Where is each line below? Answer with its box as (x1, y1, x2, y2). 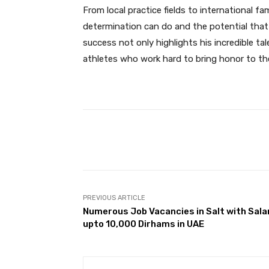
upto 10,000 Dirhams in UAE (83, 219, 204, 230)
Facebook (186, 135, 219, 145)
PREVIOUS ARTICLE (83, 194, 145, 202)
